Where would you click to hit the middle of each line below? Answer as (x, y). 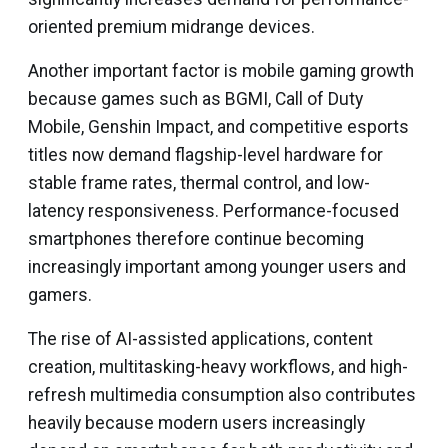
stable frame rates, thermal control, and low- (199, 183)
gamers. (60, 295)
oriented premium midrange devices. (171, 27)
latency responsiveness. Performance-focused (213, 211)
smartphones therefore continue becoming (196, 239)
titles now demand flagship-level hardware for (205, 155)
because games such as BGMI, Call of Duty (195, 99)
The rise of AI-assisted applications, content (200, 339)
